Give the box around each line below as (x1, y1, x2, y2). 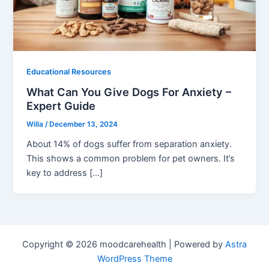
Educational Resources (26, 67, 112, 76)
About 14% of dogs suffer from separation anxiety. (26, 139, 232, 150)
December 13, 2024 (49, 120, 118, 129)
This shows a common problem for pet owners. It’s (26, 153, 235, 165)
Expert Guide (26, 99, 96, 113)
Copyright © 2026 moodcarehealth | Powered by (22, 239, 225, 250)
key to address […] (26, 168, 103, 179)
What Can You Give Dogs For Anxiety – (26, 85, 232, 99)
